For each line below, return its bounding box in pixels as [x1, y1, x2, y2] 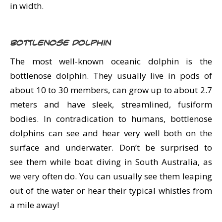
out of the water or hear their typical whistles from [10, 185, 212, 196]
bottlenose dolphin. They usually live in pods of [10, 70, 212, 81]
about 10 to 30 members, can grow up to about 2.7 [10, 84, 212, 96]
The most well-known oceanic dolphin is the [10, 55, 212, 67]
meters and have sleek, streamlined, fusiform [10, 99, 212, 110]
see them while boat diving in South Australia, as [10, 156, 212, 167]
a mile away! [10, 199, 59, 211]
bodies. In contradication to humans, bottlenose [10, 113, 212, 124]
